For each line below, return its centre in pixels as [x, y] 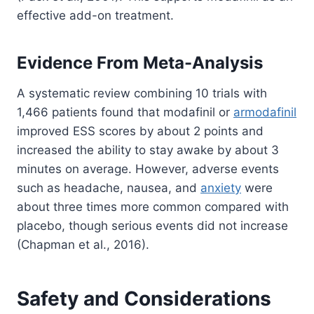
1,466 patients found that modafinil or [125, 112]
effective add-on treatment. [95, 16]
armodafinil [265, 112]
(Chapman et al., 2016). [83, 245]
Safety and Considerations [144, 299]
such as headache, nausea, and [109, 188]
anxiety [221, 188]
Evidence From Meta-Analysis [140, 63]
